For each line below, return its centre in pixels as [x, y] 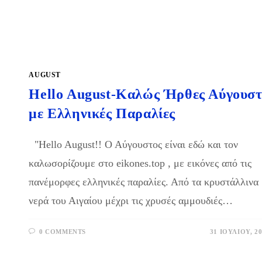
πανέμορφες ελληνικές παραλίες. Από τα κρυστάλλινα [144, 182]
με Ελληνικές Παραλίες [102, 114]
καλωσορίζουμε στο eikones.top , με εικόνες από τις [140, 163]
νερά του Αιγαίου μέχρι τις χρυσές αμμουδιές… [131, 201]
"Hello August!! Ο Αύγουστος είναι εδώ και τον [134, 145]
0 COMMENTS [62, 232]
